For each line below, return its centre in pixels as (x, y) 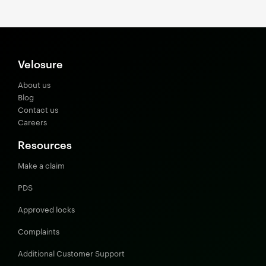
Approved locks (46, 209)
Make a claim (41, 165)
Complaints (39, 231)
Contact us (38, 109)
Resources (45, 144)
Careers (32, 122)
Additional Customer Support (71, 253)
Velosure (40, 63)
